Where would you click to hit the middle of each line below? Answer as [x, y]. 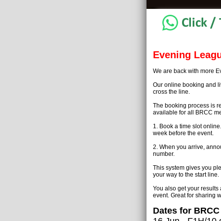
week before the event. [183, 133]
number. [164, 154]
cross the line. [171, 92]
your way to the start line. [186, 174]
